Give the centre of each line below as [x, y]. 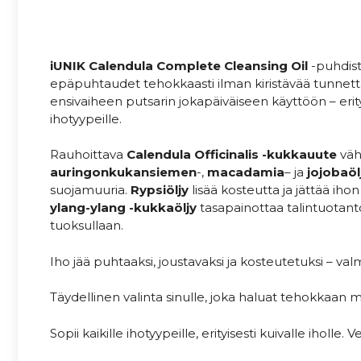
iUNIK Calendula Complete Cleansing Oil [179, 65]
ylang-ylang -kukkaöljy [123, 208]
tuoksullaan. [87, 226]
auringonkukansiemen [123, 172]
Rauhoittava [88, 155]
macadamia [244, 172]
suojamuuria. [90, 190]
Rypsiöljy [160, 190]
